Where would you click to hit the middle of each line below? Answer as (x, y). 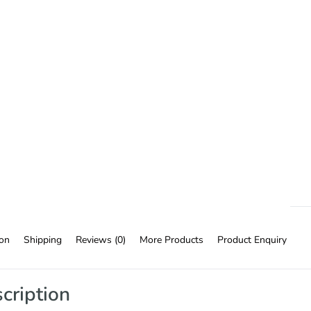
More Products (171, 240)
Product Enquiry (252, 240)
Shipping (43, 240)
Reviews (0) (101, 240)
